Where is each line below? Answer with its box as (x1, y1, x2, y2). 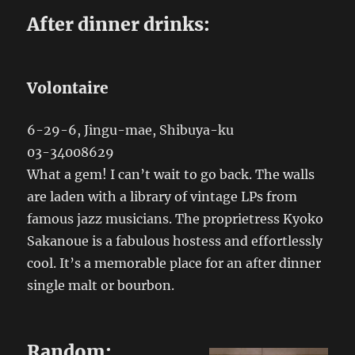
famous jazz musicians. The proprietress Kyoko (27, 211, 324, 227)
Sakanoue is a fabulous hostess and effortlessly (27, 233, 323, 249)
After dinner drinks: (27, 13, 211, 36)
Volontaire (27, 78, 109, 97)
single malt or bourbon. (27, 277, 175, 293)
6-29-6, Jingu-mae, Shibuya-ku (27, 122, 235, 138)
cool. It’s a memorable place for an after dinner (27, 255, 322, 271)
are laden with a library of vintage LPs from (27, 189, 298, 204)
